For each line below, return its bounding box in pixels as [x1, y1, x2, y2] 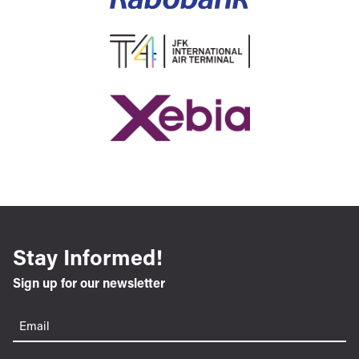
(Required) [45, 313, 91, 328]
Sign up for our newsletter [13, 274, 165, 292]
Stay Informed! [13, 243, 163, 272]
